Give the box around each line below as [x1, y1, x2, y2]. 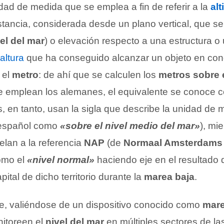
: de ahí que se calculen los [38, 69, 158, 80]
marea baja [144, 171, 194, 182]
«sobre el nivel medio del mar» [60, 120, 200, 131]
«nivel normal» [27, 154, 94, 165]
